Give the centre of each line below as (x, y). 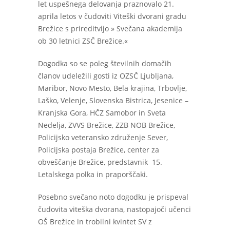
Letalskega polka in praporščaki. (93, 174)
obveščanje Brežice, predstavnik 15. (100, 162)
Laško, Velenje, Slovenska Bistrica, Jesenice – (113, 100)
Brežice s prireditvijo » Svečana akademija (110, 28)
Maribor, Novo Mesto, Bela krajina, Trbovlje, (112, 88)
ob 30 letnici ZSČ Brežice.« (83, 41)
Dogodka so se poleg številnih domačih (105, 63)
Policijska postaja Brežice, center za (99, 150)
